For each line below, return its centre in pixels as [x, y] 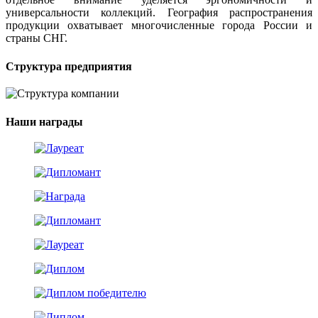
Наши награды [44, 121]
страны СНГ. [37, 38]
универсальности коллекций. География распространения [159, 13]
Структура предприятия [69, 67]
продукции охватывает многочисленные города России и [159, 26]
